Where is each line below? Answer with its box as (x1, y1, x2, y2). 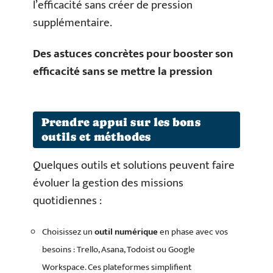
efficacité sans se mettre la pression (33, 62, 213, 81)
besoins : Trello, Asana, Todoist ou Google (42, 242, 195, 257)
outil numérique (94, 224, 158, 239)
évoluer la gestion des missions (33, 173, 183, 193)
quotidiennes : (33, 191, 102, 210)
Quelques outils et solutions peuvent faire (33, 155, 235, 175)
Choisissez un (42, 224, 94, 239)
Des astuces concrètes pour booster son (33, 44, 233, 63)
